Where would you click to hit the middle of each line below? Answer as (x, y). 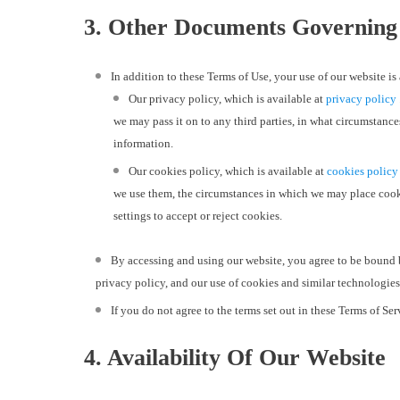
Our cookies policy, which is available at (228, 171)
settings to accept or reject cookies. (198, 216)
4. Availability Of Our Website (232, 358)
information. (143, 144)
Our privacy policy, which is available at (227, 99)
